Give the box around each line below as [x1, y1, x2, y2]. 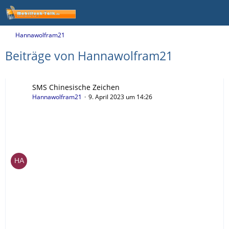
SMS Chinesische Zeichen [32, 82, 120, 92]
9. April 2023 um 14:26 [88, 93, 152, 101]
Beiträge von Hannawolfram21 [5, 48, 173, 64]
